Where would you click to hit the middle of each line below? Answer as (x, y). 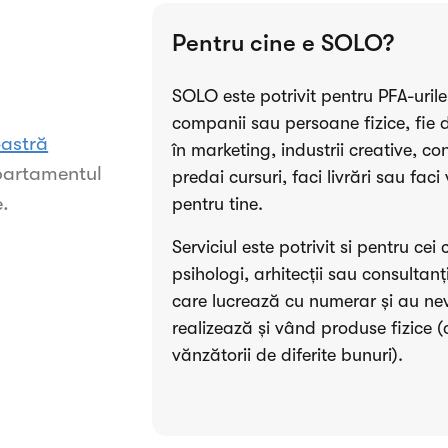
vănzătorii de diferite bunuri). (288, 355)
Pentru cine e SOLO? (283, 42)
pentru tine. (220, 204)
